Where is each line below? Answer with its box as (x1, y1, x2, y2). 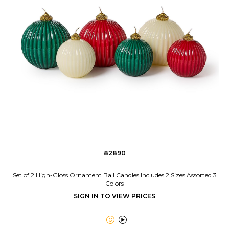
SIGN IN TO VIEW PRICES (74, 192, 155, 200)
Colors (105, 179, 124, 187)
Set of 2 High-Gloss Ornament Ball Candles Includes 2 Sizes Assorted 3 (12, 171, 217, 179)
